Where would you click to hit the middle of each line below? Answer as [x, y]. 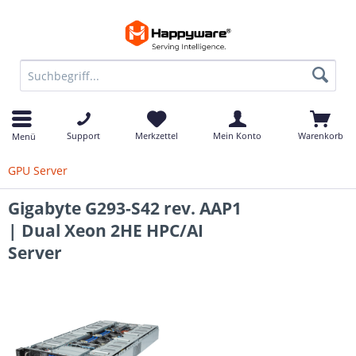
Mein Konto [237, 135]
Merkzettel [157, 135]
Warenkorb [320, 135]
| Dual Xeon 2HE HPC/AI [106, 230]
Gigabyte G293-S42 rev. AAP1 [125, 208]
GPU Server [38, 170]
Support [83, 135]
